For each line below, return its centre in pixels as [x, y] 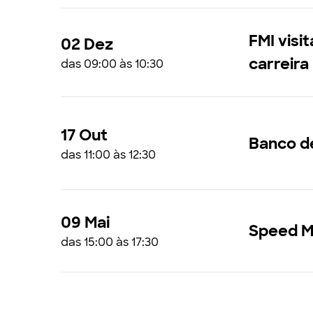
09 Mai [85, 223]
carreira [279, 64]
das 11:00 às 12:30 [108, 154]
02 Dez [87, 44]
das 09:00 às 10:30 [112, 64]
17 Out [84, 135]
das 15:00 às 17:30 [110, 242]
